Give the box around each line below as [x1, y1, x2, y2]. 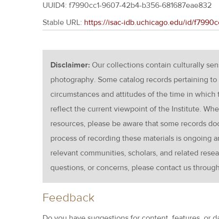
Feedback [43, 190, 94, 205]
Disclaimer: [50, 60, 92, 70]
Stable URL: [43, 18, 84, 27]
